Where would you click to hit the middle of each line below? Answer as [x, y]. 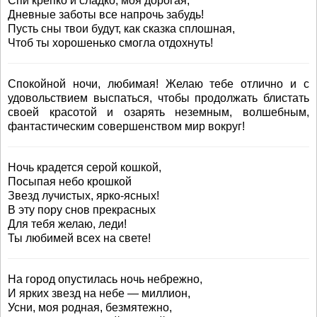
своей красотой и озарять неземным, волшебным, [158, 112]
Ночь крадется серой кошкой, [85, 167]
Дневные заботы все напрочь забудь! [106, 15]
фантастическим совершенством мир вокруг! [126, 126]
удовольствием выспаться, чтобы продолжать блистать [158, 98]
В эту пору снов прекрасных [82, 210]
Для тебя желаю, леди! [67, 224]
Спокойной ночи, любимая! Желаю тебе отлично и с [158, 84]
